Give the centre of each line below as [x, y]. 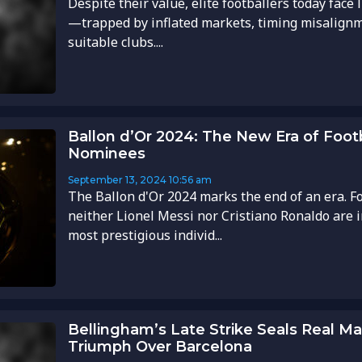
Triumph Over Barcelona [160, 346]
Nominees [106, 154]
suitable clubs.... [115, 42]
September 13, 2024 [117, 180]
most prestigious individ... [145, 235]
